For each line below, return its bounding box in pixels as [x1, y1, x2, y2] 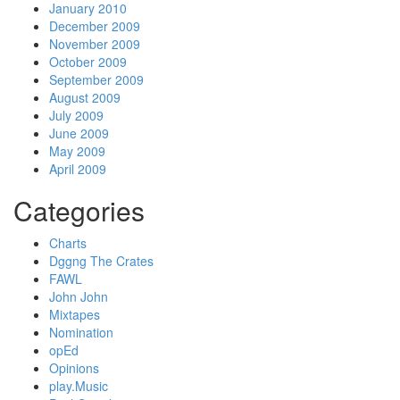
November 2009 [49, 35, 140, 53]
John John [49, 287, 108, 305]
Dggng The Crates [49, 252, 154, 270]
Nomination [49, 323, 113, 341]
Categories [13, 191, 145, 229]
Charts [49, 234, 87, 252]
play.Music [49, 377, 108, 395]
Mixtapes [49, 305, 100, 323]
